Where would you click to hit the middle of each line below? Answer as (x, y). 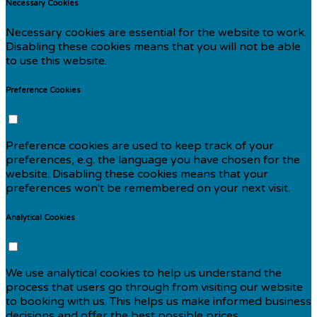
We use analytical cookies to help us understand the (144, 273)
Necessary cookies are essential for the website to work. (156, 33)
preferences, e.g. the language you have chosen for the (153, 160)
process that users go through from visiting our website (154, 288)
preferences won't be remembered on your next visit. (148, 189)
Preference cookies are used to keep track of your (140, 146)
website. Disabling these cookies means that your (137, 174)
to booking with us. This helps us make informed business (158, 302)
